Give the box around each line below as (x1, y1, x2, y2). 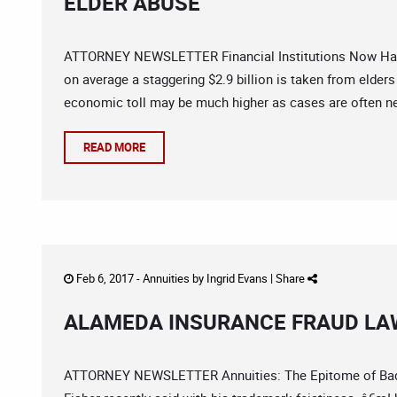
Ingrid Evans (206, 270, 268, 286)
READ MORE (83, 139, 145, 155)
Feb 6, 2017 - (74, 270, 143, 286)
